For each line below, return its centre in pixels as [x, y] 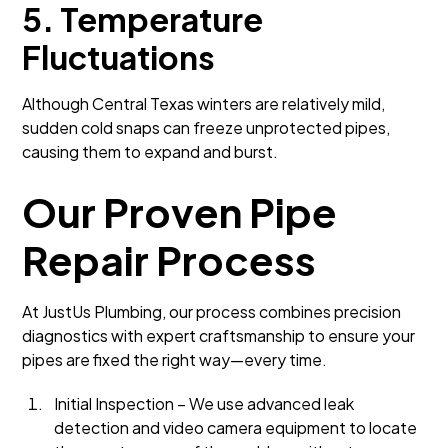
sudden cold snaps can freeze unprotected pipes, [206, 127]
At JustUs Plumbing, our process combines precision [212, 311]
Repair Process [169, 259]
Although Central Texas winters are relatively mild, [204, 103]
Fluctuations [119, 57]
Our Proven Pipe [180, 211]
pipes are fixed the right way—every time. [175, 359]
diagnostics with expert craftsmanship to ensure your [219, 335]
